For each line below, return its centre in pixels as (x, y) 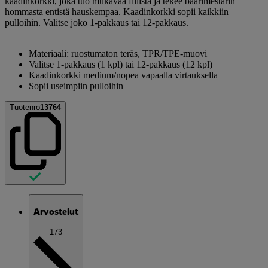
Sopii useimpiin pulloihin (76, 86)
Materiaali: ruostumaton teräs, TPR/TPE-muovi (118, 53)
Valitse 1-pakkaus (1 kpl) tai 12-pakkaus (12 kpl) (121, 64)
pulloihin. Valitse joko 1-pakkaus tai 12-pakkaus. (97, 22)
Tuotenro (25, 107)
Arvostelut (56, 212)
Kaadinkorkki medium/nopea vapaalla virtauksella (123, 75)
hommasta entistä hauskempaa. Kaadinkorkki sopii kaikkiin (117, 11)
